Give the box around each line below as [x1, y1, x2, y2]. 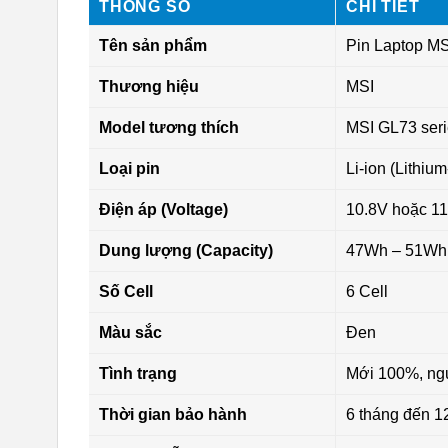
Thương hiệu [99, 78, 199, 96]
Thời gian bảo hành [99, 406, 247, 424]
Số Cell [99, 283, 153, 301]
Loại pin [99, 160, 160, 178]
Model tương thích [99, 119, 239, 137]
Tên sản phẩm [99, 37, 207, 55]
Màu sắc [99, 324, 162, 342]
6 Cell [346, 283, 388, 301]
